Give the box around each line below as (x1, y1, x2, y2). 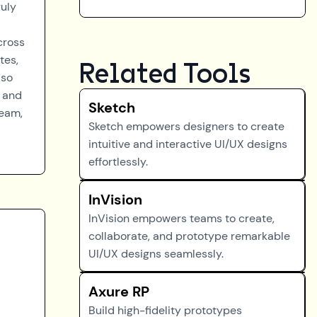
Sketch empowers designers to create (88, 119, 284, 134)
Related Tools (79, 60, 250, 88)
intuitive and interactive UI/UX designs (88, 137, 287, 151)
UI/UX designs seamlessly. (88, 246, 224, 261)
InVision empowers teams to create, (88, 211, 275, 226)
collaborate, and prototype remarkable (88, 229, 290, 243)
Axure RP (88, 282, 149, 301)
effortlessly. (88, 154, 148, 169)
